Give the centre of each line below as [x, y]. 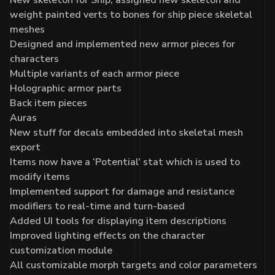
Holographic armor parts [66, 88]
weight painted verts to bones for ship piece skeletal [131, 14]
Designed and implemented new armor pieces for [122, 44]
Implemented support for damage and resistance [122, 191]
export [25, 147]
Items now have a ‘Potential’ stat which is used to [125, 162]
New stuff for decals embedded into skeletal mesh [126, 132]
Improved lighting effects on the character [107, 235]
